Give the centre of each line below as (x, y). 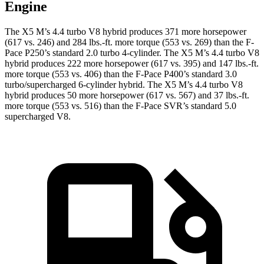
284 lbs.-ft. (93, 42)
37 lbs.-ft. (232, 95)
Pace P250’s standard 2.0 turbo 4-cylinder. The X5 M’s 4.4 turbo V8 (132, 53)
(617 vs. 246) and (39, 42)
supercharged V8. (38, 117)
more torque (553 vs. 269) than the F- (183, 42)
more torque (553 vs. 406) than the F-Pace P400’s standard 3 (117, 74)
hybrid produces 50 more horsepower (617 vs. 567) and (109, 95)
